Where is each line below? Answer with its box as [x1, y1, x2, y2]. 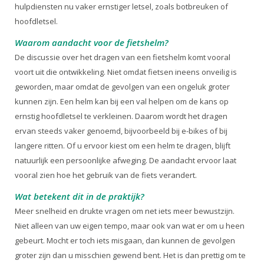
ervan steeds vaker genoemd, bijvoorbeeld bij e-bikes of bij [15, 125, 227, 136]
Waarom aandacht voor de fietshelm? [15, 36, 169, 48]
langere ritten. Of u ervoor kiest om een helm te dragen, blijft [15, 140, 230, 151]
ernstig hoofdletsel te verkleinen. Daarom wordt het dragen [15, 110, 227, 121]
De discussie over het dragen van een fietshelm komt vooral [15, 51, 230, 62]
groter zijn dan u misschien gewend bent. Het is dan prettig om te [15, 249, 246, 260]
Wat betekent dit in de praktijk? [15, 190, 144, 202]
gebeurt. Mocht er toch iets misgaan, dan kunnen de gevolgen [15, 235, 235, 246]
